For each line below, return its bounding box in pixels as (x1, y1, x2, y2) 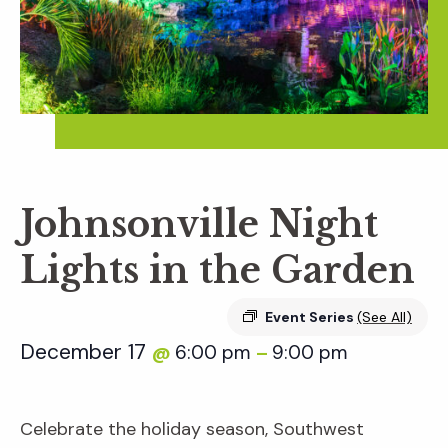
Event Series (265, 308, 357, 327)
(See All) (357, 308, 412, 327)
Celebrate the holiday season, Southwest (20, 417, 364, 442)
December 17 (20, 338, 152, 367)
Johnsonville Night (20, 202, 378, 248)
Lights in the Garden (20, 248, 415, 294)
